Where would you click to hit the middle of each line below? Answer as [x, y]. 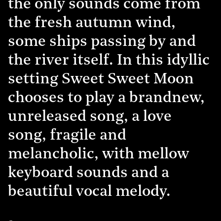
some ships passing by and [102, 42]
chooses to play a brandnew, [106, 98]
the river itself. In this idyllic [109, 61]
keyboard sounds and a [89, 173]
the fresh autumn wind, [92, 23]
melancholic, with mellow [98, 154]
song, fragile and [67, 136]
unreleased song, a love [90, 117]
